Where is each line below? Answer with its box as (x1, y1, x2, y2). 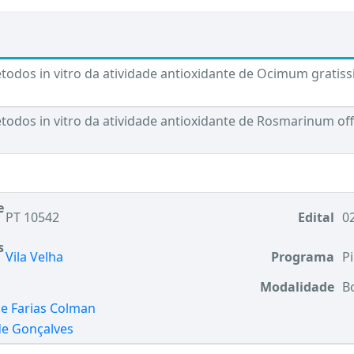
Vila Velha (6, 248, 63, 265)
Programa (271, 248, 334, 265)
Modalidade (260, 278, 334, 296)
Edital (298, 209, 334, 226)
